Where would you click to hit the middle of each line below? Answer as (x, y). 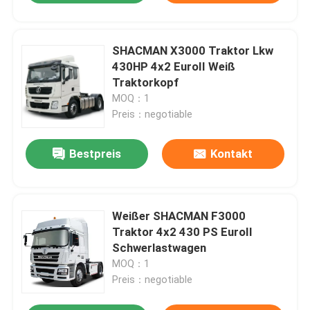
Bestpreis (95, 154)
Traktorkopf (146, 82)
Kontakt (231, 154)
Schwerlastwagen (159, 247)
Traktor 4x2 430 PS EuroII (183, 231)
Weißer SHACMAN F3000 (179, 216)
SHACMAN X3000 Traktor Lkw (193, 50)
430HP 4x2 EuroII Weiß (174, 66)
